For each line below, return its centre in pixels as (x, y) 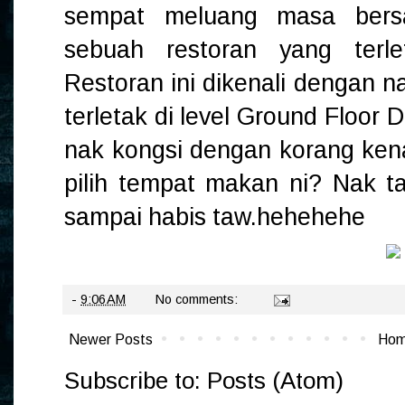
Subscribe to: (136, 381)
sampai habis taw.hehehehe (215, 217)
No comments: (198, 300)
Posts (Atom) (275, 381)
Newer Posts (111, 340)
